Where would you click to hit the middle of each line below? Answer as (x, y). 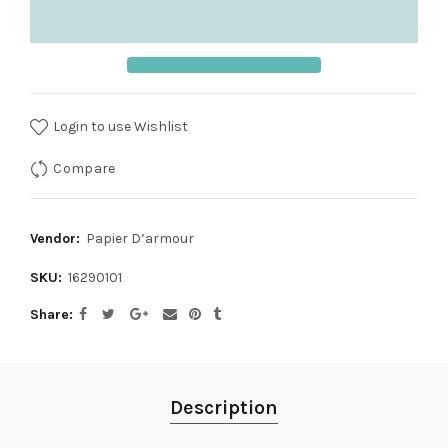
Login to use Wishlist (119, 126)
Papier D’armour (140, 238)
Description (224, 407)
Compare (84, 168)
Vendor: (57, 238)
